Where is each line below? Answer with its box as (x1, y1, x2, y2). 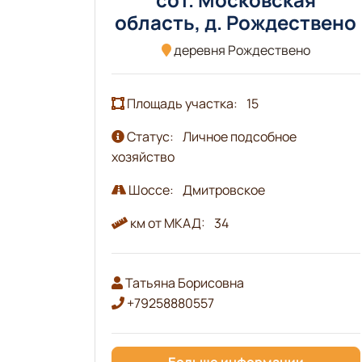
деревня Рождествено (170, 40, 310, 59)
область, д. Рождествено (115, 8, 357, 36)
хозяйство (112, 147, 175, 166)
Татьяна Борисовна (123, 273, 244, 292)
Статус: (124, 127, 176, 145)
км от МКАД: (128, 213, 208, 232)
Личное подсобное (183, 127, 297, 145)
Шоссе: (126, 180, 176, 199)
